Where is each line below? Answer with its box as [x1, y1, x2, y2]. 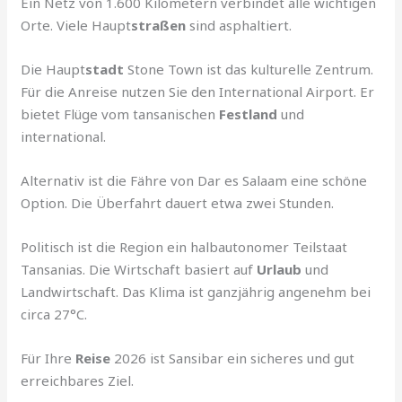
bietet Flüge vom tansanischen [21, 105, 220, 124]
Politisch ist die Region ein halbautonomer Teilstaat [21, 238, 348, 257]
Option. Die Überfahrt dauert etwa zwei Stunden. [21, 194, 335, 213]
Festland [219, 105, 278, 124]
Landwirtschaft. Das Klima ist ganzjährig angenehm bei [21, 283, 371, 301]
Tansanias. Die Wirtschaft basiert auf [21, 260, 258, 279]
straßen [131, 16, 187, 35]
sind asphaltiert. [186, 16, 293, 35]
